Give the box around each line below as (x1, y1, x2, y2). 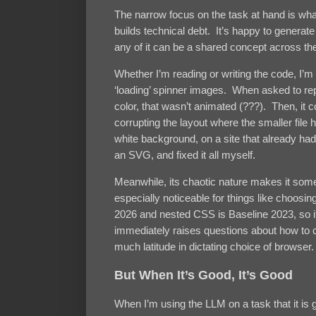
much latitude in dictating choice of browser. (114, 241, 314, 253)
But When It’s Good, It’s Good (114, 267, 293, 282)
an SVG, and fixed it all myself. (114, 149, 255, 161)
